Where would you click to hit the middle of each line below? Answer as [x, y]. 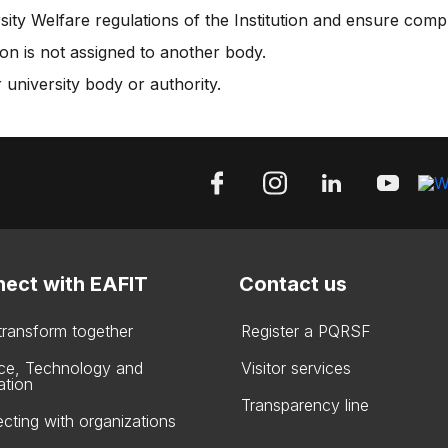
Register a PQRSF [306, 331]
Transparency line [305, 405]
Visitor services [296, 368]
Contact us [293, 284]
